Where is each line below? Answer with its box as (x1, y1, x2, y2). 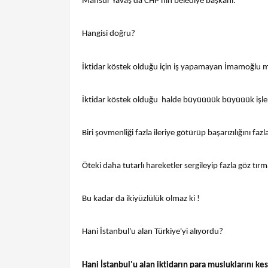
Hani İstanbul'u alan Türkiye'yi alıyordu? (82, 227, 223, 237)
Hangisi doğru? (82, 29, 135, 39)
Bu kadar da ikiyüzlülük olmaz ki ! (82, 194, 200, 204)
